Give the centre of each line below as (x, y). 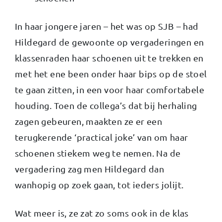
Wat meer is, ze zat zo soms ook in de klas (102, 213)
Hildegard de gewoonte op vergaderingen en (110, 42)
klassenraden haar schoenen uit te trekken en (109, 57)
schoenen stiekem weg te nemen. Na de (98, 153)
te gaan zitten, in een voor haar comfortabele (110, 89)
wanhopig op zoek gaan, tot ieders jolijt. (99, 184)
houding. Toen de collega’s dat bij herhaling (106, 105)
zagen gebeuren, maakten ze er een (89, 121)
